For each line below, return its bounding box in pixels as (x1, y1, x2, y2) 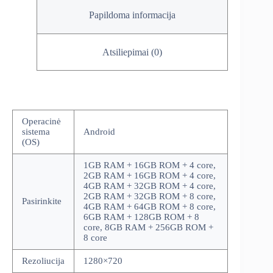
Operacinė (22, 116, 61, 127)
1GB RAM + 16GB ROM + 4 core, (83, 160, 216, 171)
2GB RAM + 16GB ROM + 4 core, (83, 171, 216, 181)
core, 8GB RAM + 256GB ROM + (83, 222, 213, 233)
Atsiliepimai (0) (102, 46, 163, 57)
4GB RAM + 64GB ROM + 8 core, (83, 202, 216, 212)
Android (83, 127, 115, 137)
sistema (22, 127, 50, 137)
